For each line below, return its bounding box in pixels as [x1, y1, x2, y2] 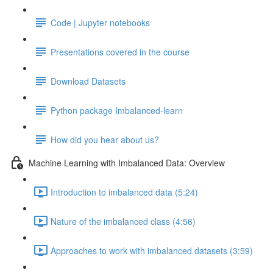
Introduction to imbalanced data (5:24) [51, 185, 198, 198]
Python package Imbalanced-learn [51, 104, 183, 116]
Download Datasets [51, 74, 126, 87]
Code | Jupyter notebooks [51, 16, 150, 29]
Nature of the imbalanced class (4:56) [51, 214, 196, 227]
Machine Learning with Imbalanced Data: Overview [29, 156, 225, 169]
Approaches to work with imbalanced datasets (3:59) [51, 244, 253, 257]
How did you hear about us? [51, 133, 159, 146]
